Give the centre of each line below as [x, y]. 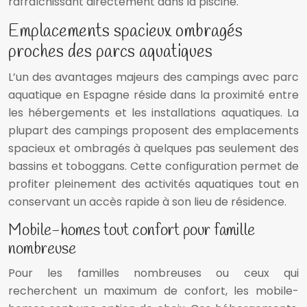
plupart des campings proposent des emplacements [153, 131]
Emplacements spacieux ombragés [125, 32]
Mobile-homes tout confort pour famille [132, 231]
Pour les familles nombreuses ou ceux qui [153, 273]
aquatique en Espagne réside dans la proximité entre [153, 95]
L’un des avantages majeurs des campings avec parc [153, 77]
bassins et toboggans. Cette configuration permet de [153, 167]
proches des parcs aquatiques [110, 53]
